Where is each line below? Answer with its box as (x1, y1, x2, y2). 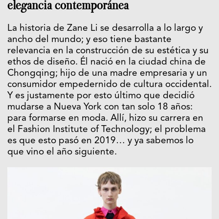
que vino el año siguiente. (7, 148, 117, 157)
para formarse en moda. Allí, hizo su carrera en (7, 114, 203, 124)
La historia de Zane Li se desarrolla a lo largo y (7, 24, 203, 34)
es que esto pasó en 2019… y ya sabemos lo (7, 136, 194, 146)
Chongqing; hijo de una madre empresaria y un (7, 69, 207, 79)
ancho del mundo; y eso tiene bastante (7, 35, 172, 45)
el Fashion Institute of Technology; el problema (7, 125, 206, 135)
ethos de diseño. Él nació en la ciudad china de (7, 58, 206, 67)
